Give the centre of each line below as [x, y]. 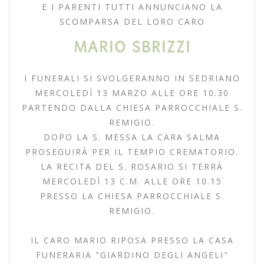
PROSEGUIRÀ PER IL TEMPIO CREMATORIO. [132, 151]
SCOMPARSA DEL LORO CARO [132, 21]
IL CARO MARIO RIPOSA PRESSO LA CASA [132, 240]
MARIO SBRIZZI [132, 47]
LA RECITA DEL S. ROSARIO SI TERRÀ [132, 166]
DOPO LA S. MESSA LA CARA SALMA [132, 137]
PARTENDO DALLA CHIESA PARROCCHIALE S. [132, 107]
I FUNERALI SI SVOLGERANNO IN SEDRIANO [132, 78]
